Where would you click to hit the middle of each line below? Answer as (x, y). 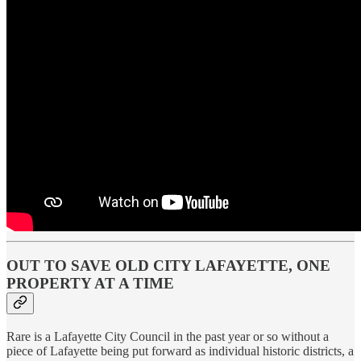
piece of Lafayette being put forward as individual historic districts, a (180, 351)
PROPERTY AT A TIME (90, 284)
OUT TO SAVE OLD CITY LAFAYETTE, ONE (168, 266)
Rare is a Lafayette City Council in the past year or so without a (168, 336)
